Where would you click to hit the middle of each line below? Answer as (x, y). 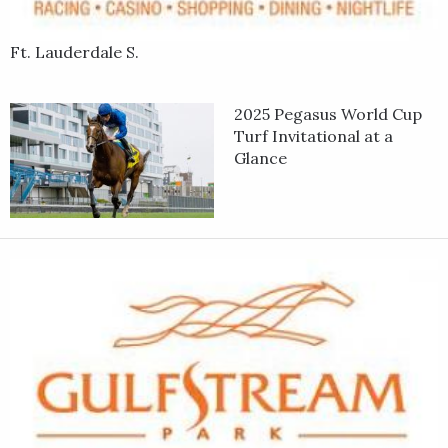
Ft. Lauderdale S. (74, 52)
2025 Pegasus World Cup (328, 114)
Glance (260, 158)
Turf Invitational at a (313, 136)
